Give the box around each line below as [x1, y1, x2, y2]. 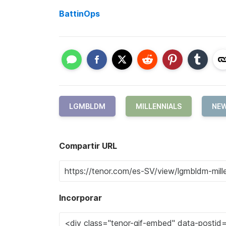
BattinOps [59, 8, 100, 19]
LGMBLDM [69, 102, 105, 110]
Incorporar [59, 193, 102, 203]
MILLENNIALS [136, 102, 182, 110]
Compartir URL [59, 141, 117, 151]
